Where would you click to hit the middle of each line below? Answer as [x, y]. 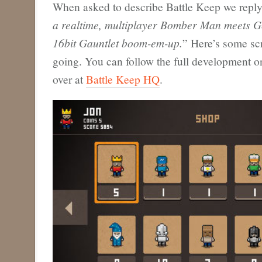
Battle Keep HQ [123, 79]
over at [69, 79]
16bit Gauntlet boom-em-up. [118, 43]
